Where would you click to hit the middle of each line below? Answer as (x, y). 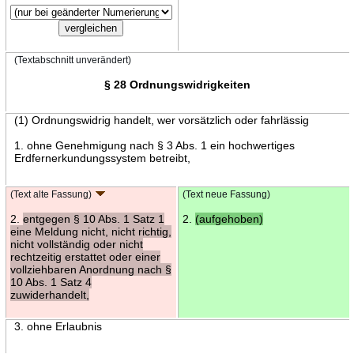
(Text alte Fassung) (51, 194)
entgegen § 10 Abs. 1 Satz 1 (93, 218)
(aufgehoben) (229, 218)
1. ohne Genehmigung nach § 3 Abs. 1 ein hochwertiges (154, 145)
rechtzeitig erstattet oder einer (85, 256)
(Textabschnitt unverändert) (72, 60)
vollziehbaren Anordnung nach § (90, 269)
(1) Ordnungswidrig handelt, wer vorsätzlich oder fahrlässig (161, 120)
